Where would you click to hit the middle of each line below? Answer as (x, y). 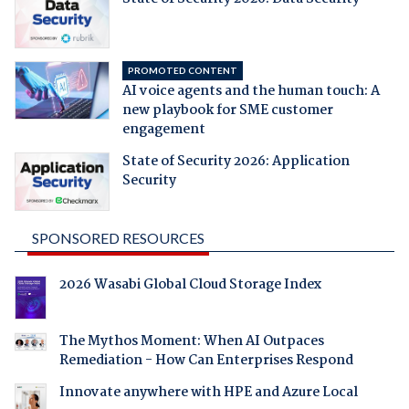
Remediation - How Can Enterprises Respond (206, 361)
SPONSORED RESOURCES (118, 238)
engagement (163, 130)
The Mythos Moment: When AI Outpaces (191, 342)
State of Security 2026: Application (236, 162)
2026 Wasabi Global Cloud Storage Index (190, 285)
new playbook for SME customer (227, 111)
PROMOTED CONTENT (182, 71)
